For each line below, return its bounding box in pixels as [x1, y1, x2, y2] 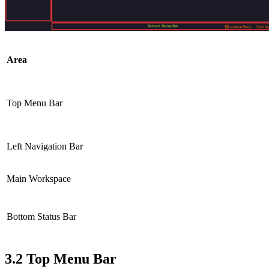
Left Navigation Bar [7, 141, 83, 152]
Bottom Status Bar [7, 211, 76, 222]
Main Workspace [7, 174, 71, 184]
